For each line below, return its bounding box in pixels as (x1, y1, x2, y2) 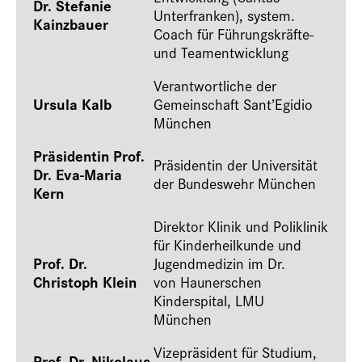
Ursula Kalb (33, 93, 112, 115)
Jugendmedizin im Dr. (154, 253, 285, 273)
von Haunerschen (154, 271, 262, 292)
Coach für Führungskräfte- (154, 23, 314, 44)
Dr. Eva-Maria (33, 163, 122, 185)
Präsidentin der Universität (154, 154, 318, 175)
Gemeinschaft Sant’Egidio (154, 94, 313, 114)
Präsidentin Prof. (33, 145, 145, 166)
